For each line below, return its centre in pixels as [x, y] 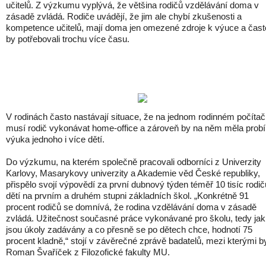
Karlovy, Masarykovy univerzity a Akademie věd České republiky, [133, 173]
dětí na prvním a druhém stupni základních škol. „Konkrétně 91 [127, 196]
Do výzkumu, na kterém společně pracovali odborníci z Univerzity [134, 162]
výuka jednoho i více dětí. [55, 139]
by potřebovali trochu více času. [68, 39]
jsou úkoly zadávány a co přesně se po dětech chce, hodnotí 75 [129, 229]
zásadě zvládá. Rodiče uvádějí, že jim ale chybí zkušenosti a [124, 16]
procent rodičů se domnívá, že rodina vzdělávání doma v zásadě [131, 207]
